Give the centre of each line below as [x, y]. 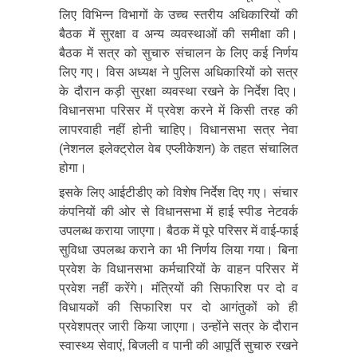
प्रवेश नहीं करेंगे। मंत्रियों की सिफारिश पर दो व [178, 288]
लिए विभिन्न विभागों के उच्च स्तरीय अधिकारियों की [178, 14]
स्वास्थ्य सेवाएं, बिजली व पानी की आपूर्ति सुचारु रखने [178, 345]
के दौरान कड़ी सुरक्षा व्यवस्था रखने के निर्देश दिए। [178, 91]
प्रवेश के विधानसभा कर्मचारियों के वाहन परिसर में [178, 269]
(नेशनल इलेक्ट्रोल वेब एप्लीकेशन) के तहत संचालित [178, 148]
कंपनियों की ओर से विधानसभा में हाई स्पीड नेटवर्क [178, 211]
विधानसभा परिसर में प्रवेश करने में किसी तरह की [178, 110]
